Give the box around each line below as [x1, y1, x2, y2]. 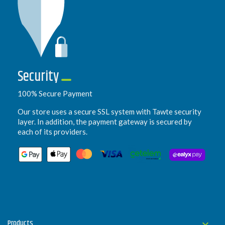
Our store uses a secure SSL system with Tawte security [18, 107, 201, 117]
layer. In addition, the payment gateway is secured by [18, 117, 192, 127]
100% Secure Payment [18, 89, 92, 98]
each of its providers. [18, 127, 87, 137]
